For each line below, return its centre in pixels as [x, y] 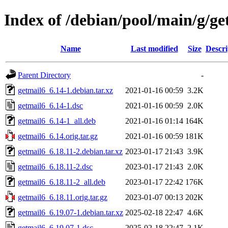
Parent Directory [44, 75]
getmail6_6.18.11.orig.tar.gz [63, 197]
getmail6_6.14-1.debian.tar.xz [65, 90]
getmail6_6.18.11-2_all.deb [62, 182]
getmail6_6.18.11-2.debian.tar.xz [70, 151]
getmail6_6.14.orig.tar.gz [58, 136]
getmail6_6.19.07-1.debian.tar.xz [70, 212]
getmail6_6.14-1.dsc [50, 105]
